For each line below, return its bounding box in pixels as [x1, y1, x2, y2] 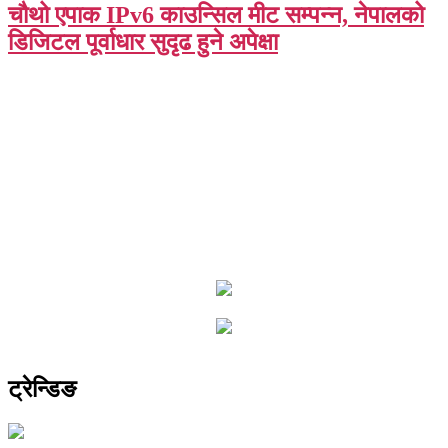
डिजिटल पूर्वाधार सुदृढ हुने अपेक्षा [8, 29, 278, 56]
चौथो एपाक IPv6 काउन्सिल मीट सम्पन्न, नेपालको [8, 2, 424, 29]
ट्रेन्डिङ [8, 376, 76, 403]
